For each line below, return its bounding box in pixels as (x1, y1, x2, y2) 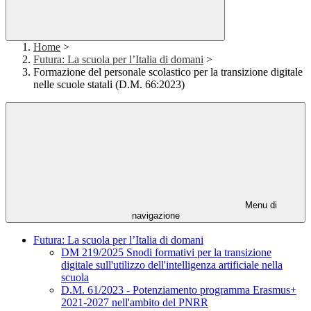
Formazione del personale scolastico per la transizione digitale (33, 66, 303, 78)
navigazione (131, 210, 180, 221)
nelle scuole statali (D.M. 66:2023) (33, 78, 185, 91)
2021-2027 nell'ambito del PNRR (61, 296, 208, 309)
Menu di (242, 200, 277, 211)
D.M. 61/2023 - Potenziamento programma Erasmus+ (61, 284, 296, 296)
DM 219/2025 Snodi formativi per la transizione (61, 246, 271, 259)
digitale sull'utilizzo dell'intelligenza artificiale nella (61, 259, 283, 271)
